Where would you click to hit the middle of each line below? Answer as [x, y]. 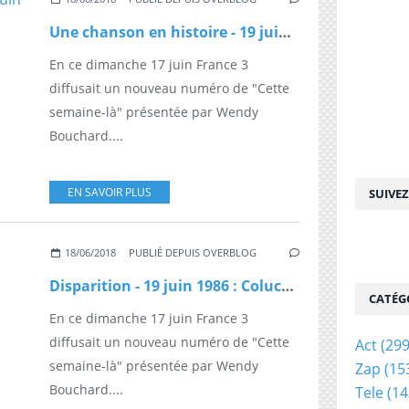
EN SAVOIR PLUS [110, 192]
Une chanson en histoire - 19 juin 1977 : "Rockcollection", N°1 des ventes [285, 31]
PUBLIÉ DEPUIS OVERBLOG [193, 252]
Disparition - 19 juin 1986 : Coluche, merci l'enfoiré [288, 285]
